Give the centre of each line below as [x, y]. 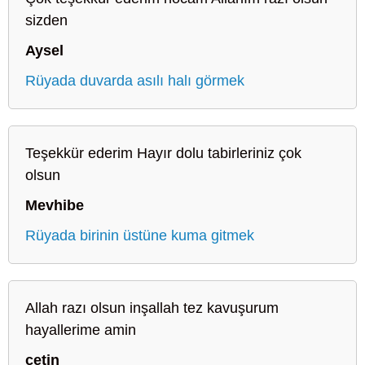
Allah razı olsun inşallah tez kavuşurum [152, 308]
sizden [46, 20]
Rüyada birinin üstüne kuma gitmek [140, 235]
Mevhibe [55, 205]
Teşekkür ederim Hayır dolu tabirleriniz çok [163, 153]
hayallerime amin [81, 330]
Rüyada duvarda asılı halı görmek [135, 80]
